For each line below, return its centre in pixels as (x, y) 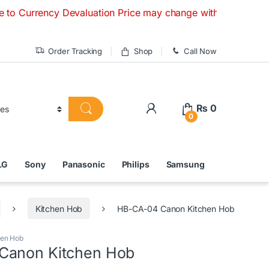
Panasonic (83, 165)
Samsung (185, 165)
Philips (135, 165)
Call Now (200, 51)
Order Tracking (75, 51)
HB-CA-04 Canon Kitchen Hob (176, 208)
